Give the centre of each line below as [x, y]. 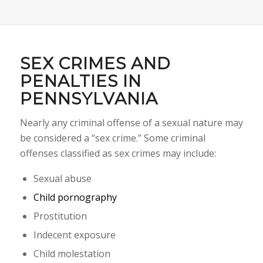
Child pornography [75, 198]
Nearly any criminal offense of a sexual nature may [131, 123]
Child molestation [72, 254]
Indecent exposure [74, 235]
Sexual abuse [62, 179]
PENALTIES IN [80, 81]
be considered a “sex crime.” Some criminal [112, 138]
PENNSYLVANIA [89, 98]
